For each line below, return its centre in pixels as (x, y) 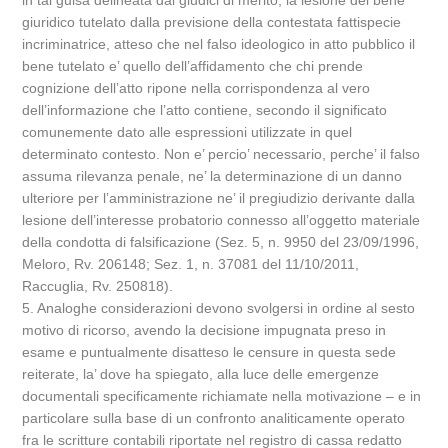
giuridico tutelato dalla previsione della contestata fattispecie (212, 22)
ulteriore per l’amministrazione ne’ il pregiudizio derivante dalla (219, 198)
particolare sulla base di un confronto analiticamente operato (214, 418)
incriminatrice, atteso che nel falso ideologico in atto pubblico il (219, 44)
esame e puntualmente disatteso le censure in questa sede (209, 352)
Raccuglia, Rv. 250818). (98, 286)
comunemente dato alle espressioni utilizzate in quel (187, 132)
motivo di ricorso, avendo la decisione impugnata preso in (204, 330)
